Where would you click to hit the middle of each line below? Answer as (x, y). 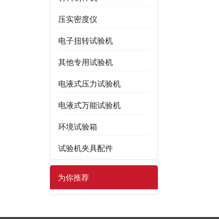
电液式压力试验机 (89, 84)
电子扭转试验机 (86, 41)
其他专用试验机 (86, 62)
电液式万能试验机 (89, 105)
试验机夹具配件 (86, 148)
